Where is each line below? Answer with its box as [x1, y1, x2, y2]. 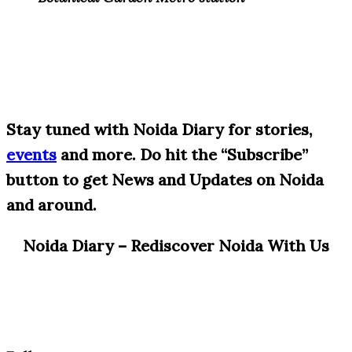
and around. [6, 195, 97, 215]
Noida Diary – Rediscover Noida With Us [23, 236, 329, 256]
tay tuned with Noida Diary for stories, [16, 119, 312, 140]
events [6, 145, 57, 165]
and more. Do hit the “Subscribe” [57, 145, 308, 165]
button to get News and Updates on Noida [6, 170, 324, 190]
